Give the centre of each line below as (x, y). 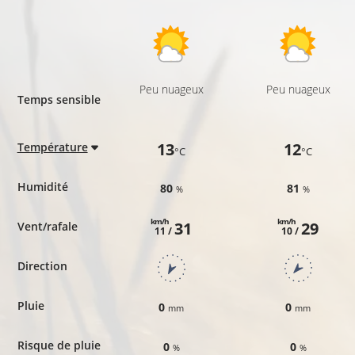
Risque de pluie (59, 345)
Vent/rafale (47, 226)
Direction (42, 265)
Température (52, 147)
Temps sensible (59, 99)
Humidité (42, 186)
